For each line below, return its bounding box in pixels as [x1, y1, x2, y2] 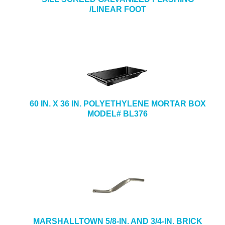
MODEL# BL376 [87, 109, 148, 118]
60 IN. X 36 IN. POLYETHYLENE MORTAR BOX [29, 99, 206, 108]
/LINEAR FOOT [89, 5, 146, 14]
